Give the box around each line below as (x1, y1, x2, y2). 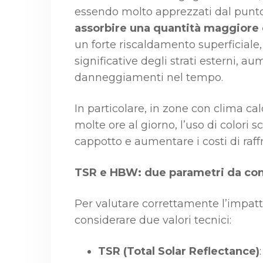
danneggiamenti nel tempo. (75, 71, 223, 84)
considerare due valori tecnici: (75, 214, 231, 227)
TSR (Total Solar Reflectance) (98, 245, 259, 258)
